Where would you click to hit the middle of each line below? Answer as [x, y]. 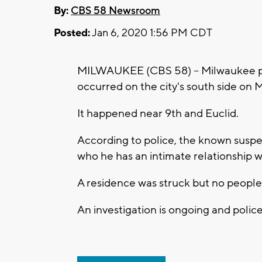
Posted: [72, 33]
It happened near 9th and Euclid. [159, 113]
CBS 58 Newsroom [116, 11]
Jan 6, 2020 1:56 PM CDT [151, 33]
